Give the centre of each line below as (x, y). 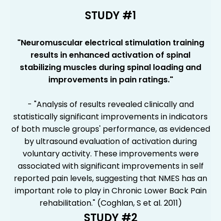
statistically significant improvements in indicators (110, 116)
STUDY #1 (110, 15)
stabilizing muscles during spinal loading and (110, 67)
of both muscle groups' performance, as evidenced (110, 129)
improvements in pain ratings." (110, 79)
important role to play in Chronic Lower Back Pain (110, 190)
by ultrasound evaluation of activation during (110, 141)
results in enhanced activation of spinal (110, 55)
